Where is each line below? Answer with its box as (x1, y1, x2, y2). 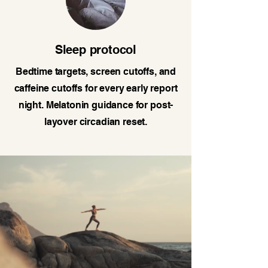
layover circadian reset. (44, 116, 148, 128)
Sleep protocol (54, 42, 137, 57)
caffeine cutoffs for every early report (14, 83, 178, 95)
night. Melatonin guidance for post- (18, 99, 173, 111)
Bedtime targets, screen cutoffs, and (15, 66, 176, 78)
